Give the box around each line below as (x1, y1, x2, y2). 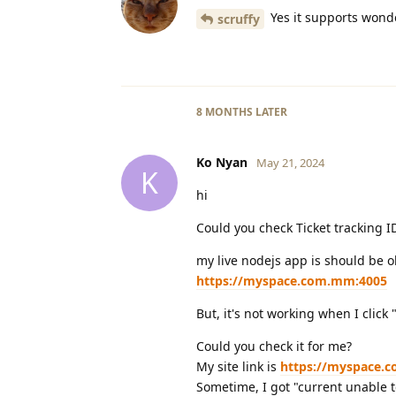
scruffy (217, 10, 260, 27)
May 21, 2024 (256, 154, 324, 171)
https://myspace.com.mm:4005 (196, 271, 387, 289)
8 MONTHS (196, 103, 253, 119)
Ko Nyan (196, 153, 247, 171)
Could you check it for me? (196, 337, 352, 354)
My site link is (196, 357, 280, 375)
